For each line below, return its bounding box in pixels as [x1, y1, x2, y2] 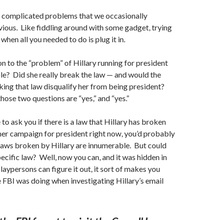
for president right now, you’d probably [43, 129, 175, 138]
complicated [1, 11, 44, 20]
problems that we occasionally [44, 11, 147, 20]
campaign [10, 129, 43, 138]
